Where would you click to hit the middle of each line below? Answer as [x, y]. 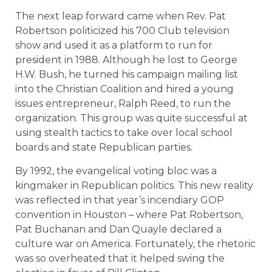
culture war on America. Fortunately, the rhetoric [135, 243]
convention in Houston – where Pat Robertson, [129, 214]
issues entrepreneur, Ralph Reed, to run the [123, 104]
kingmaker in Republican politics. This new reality [134, 185]
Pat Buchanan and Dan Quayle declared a [118, 229]
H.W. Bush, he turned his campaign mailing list [127, 75]
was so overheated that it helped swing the [120, 258]
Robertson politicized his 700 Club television [122, 31]
